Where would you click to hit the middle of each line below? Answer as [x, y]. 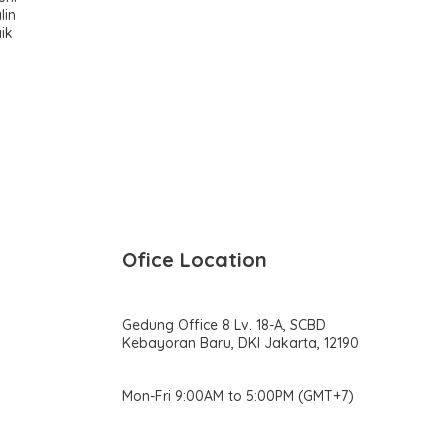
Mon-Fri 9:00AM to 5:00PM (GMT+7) [238, 395]
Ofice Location [194, 259]
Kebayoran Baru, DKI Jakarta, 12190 [240, 342]
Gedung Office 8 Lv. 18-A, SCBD [224, 324]
